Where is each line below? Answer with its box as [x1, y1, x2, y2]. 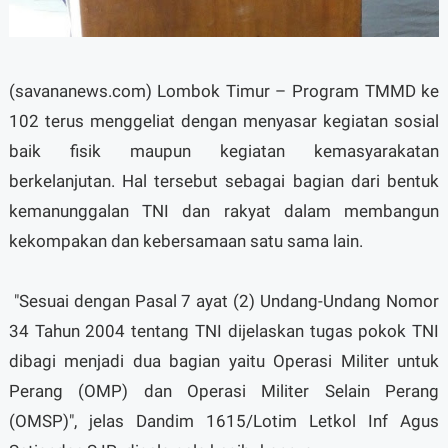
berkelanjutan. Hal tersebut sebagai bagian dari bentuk [8, 170, 440, 191]
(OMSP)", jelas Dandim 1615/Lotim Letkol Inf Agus [8, 410, 440, 431]
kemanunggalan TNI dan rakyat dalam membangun [8, 200, 440, 221]
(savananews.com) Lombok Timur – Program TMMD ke [8, 80, 440, 101]
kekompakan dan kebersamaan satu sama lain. [8, 230, 363, 251]
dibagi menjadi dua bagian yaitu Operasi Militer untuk [8, 350, 440, 371]
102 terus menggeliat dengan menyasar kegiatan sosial [8, 110, 440, 131]
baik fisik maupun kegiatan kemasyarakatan [8, 140, 440, 161]
